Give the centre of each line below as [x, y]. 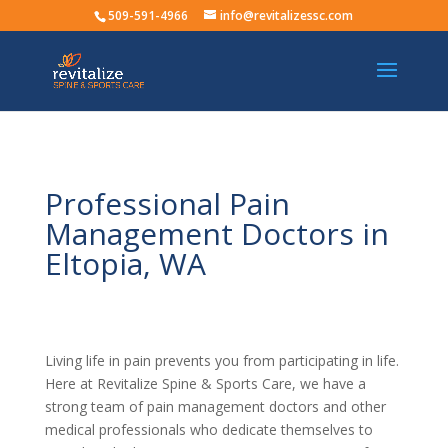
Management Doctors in [216, 233]
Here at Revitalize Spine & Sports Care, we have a [205, 383]
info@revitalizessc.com [287, 15]
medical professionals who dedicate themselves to [208, 429]
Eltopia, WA [125, 263]
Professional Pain [167, 203]
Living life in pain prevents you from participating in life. [221, 360]
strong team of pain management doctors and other [215, 406]
